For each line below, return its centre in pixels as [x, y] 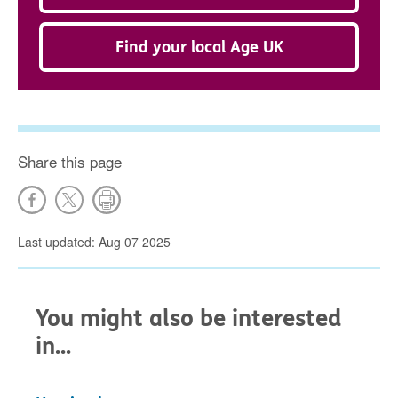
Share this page [70, 161]
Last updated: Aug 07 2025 [94, 242]
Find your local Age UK [199, 47]
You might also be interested [188, 318]
